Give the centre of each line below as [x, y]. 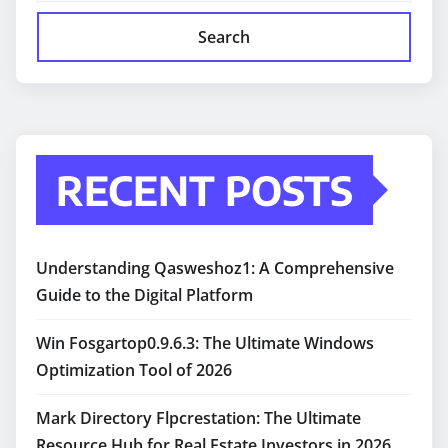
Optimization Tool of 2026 [134, 369]
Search [224, 36]
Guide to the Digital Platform [144, 294]
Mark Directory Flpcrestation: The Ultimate [198, 417]
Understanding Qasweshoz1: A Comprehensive [215, 267]
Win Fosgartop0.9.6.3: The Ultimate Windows [205, 342]
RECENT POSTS [204, 189]
